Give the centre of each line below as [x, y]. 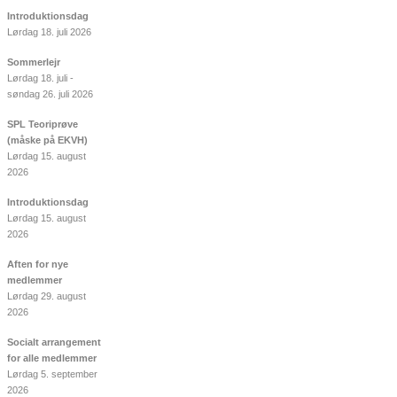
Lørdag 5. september [52, 374]
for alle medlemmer [52, 358]
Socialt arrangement [54, 343]
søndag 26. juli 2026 [50, 94]
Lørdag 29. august [47, 296]
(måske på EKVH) [47, 140]
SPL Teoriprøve [43, 125]
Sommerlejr [34, 62]
